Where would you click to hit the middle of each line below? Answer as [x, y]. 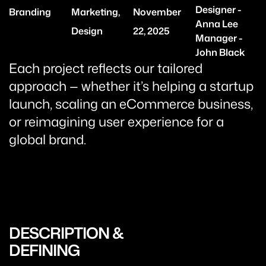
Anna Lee [216, 24]
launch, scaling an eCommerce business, [131, 104]
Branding [30, 12]
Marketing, [95, 12]
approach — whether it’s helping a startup [131, 86]
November [157, 12]
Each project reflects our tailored [106, 68]
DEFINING [44, 250]
